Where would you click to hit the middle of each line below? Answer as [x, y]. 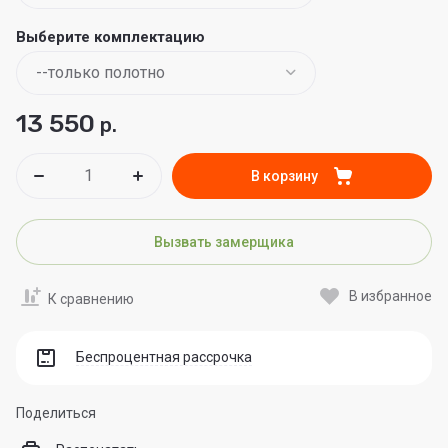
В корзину [284, 175]
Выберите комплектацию [110, 37]
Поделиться [56, 413]
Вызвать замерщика [224, 241]
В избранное [390, 296]
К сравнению [91, 298]
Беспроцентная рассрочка [164, 357]
